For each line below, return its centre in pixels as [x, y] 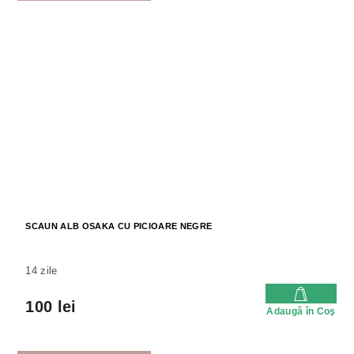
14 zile [41, 271]
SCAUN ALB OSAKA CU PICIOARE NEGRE [119, 226]
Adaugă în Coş [301, 311]
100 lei [51, 306]
